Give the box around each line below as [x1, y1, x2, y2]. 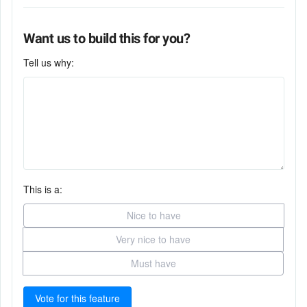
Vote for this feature [35, 291, 120, 306]
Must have [130, 256, 176, 271]
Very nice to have [116, 232, 191, 247]
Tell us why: [23, 56, 74, 69]
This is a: [23, 182, 62, 197]
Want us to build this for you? [23, 30, 190, 47]
